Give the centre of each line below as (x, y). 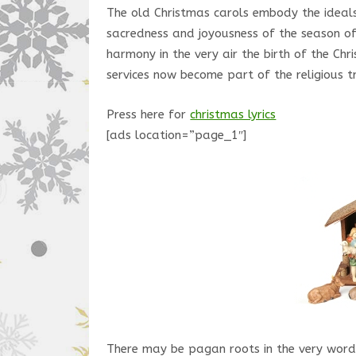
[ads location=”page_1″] (177, 135)
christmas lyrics (233, 114)
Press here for (149, 114)
